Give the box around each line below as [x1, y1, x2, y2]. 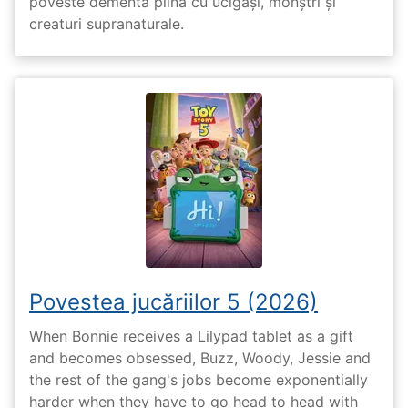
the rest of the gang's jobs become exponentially [29, 370, 368, 389]
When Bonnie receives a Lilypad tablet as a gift [29, 326, 353, 345]
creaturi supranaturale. [29, 15, 184, 34]
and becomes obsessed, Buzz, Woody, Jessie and [29, 348, 371, 367]
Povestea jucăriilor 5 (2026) [29, 289, 318, 316]
